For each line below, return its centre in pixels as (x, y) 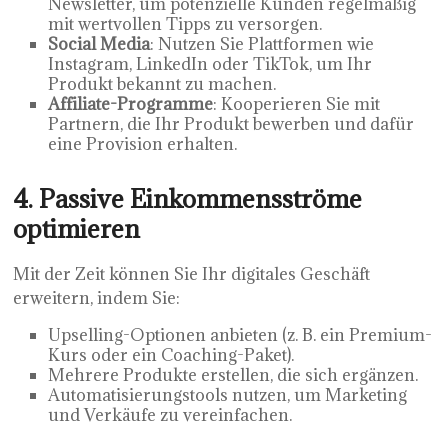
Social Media (99, 43)
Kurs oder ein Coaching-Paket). (171, 354)
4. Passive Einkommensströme (188, 198)
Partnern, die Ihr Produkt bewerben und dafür (231, 123)
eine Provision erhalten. (143, 143)
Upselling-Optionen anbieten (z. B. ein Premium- (240, 334)
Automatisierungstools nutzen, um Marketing (228, 394)
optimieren (77, 228)
